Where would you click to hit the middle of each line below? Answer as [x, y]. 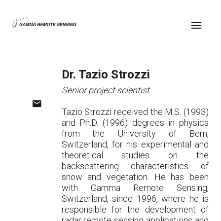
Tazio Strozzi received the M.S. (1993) [135, 112]
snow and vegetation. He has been [135, 177]
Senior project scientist [105, 90]
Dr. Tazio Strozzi [106, 74]
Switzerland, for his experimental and [135, 144]
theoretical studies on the [135, 155]
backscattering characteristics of [135, 166]
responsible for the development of [135, 209]
